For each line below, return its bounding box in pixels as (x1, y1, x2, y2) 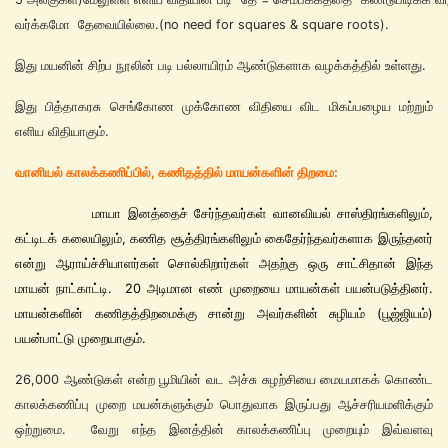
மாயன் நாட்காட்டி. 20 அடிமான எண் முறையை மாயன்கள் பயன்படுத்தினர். (15, 280, 433, 296)
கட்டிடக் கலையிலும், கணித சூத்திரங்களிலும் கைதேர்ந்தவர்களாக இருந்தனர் (15, 230, 433, 246)
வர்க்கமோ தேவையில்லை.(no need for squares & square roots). (15, 16, 389, 32)
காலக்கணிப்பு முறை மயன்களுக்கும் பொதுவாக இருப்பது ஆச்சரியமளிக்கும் (15, 396, 433, 412)
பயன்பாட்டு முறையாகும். (15, 330, 146, 346)
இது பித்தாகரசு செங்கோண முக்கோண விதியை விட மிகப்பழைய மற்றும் (15, 98, 433, 114)
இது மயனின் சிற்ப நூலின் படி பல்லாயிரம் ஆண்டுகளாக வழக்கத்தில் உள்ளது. (15, 57, 430, 73)
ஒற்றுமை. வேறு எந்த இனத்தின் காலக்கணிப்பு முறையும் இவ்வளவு (15, 421, 433, 437)
